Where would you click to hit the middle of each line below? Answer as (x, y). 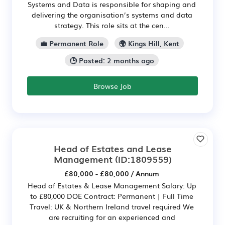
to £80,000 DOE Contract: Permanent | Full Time (112, 196)
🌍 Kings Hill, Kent (149, 43)
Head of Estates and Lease (113, 148)
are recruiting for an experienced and (112, 217)
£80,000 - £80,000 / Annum (112, 173)
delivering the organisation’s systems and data (112, 15)
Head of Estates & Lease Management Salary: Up (112, 185)
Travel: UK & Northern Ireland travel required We (112, 206)
